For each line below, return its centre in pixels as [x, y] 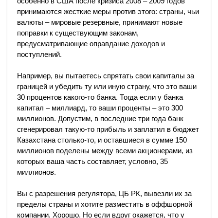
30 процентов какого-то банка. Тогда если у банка [100, 97]
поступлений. [39, 54]
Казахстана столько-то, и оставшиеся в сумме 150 [102, 140]
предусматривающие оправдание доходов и [91, 43]
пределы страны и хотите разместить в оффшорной [105, 204]
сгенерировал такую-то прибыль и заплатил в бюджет [108, 129]
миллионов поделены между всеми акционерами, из [105, 150]
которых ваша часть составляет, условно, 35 [92, 161]
